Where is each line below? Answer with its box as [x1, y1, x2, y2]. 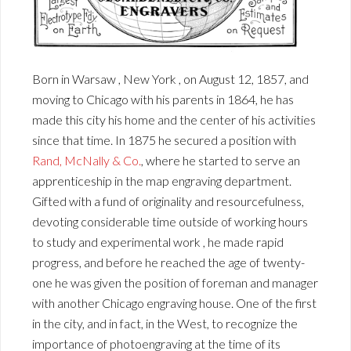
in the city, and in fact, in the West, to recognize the [32, 316, 298, 331]
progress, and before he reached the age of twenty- [32, 255, 305, 270]
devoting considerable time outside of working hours [32, 214, 308, 230]
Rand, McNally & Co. [32, 153, 141, 168]
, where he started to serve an [141, 153, 300, 168]
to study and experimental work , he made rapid [32, 234, 284, 250]
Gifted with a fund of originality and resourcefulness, [32, 194, 304, 209]
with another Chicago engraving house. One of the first [32, 295, 317, 311]
